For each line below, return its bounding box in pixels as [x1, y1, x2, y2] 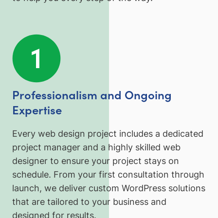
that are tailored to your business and [12, 197, 166, 207]
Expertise [12, 101, 62, 117]
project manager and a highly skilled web [12, 142, 181, 153]
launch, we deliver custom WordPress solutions [12, 183, 205, 194]
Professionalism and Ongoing [12, 86, 172, 102]
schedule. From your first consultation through [12, 169, 204, 180]
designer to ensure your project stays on [12, 156, 179, 166]
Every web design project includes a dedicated [12, 128, 203, 139]
